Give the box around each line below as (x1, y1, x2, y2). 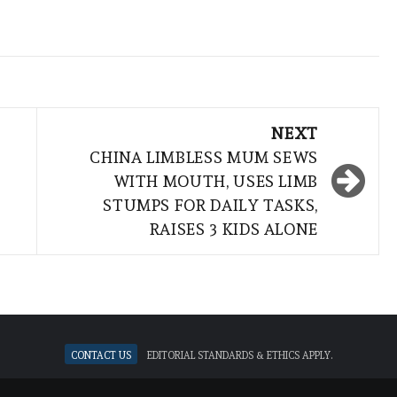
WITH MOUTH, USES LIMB (113, 172, 318, 191)
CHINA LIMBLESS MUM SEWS (90, 148, 318, 167)
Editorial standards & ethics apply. (147, 346, 332, 363)
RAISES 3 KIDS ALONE (149, 220, 318, 239)
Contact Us (71, 346, 131, 363)
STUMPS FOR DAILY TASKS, (103, 196, 318, 215)
